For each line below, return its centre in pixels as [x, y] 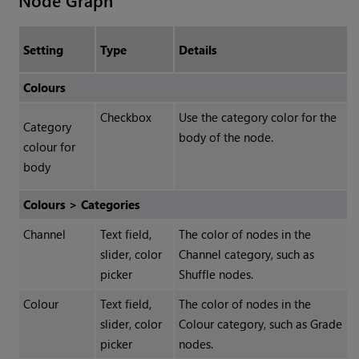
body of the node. [226, 137]
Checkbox [125, 117]
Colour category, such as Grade [260, 324]
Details [198, 50]
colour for [49, 147]
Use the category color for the [257, 117]
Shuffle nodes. [216, 274]
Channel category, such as [246, 254]
